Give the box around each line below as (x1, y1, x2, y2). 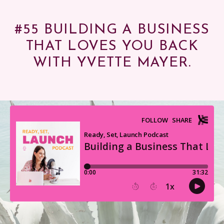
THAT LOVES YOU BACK (25, 39, 198, 54)
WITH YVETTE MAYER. (33, 56, 191, 70)
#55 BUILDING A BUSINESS (14, 23, 209, 37)
